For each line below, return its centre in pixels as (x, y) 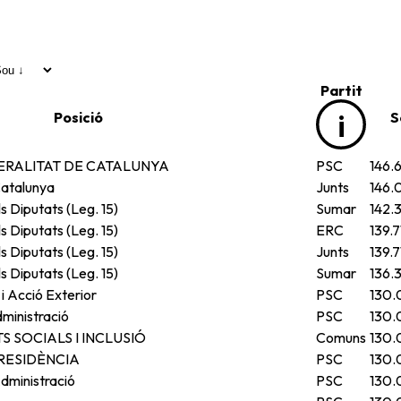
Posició (78, 117)
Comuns (341, 337)
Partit (341, 90)
